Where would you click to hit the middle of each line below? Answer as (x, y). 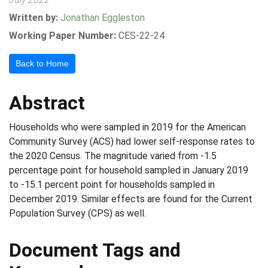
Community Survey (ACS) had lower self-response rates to (132, 141)
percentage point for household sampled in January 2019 (129, 170)
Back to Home (42, 63)
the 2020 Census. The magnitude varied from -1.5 (113, 156)
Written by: (35, 18)
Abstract (47, 103)
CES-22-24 (141, 36)
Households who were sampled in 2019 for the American (127, 127)
